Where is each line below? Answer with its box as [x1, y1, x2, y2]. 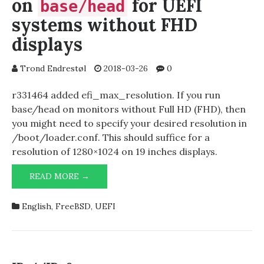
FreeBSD [55, 201, 91, 212]
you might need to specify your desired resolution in [12, 117, 247, 129]
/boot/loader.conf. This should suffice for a [12, 131, 210, 143]
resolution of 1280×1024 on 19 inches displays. [12, 146, 217, 157]
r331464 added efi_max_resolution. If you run [12, 89, 220, 101]
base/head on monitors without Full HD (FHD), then [12, 103, 246, 115]
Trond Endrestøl [20, 63, 86, 74]
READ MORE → [29, 171, 90, 181]
